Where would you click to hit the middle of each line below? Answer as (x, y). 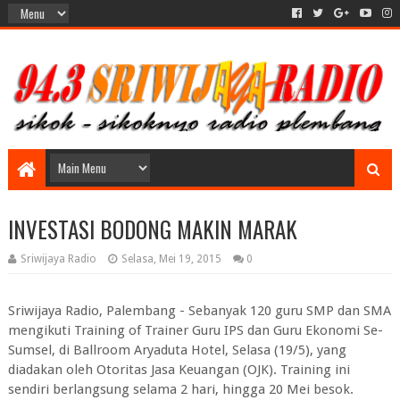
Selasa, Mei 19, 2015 (171, 259)
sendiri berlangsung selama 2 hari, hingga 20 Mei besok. (180, 389)
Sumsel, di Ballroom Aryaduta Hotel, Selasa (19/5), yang (177, 350)
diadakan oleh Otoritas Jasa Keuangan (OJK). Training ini (179, 370)
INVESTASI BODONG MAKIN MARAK (152, 229)
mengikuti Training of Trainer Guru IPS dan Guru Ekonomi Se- (195, 330)
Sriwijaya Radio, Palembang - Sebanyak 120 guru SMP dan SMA (199, 311)
